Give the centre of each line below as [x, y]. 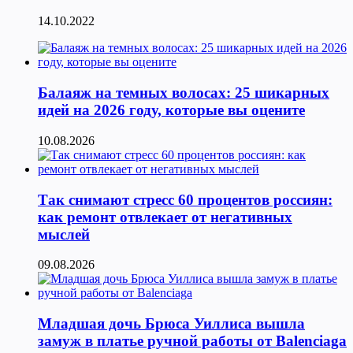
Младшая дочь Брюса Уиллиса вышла [171, 323]
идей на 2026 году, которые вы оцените [171, 110]
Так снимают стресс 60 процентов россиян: [185, 199]
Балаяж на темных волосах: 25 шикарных [184, 93]
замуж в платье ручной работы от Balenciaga [192, 341]
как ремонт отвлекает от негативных [165, 217]
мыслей [64, 234]
